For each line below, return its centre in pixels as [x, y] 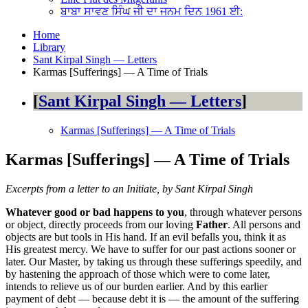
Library [49, 47]
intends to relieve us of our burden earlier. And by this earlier [136, 286]
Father [212, 224]
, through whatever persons [243, 212]
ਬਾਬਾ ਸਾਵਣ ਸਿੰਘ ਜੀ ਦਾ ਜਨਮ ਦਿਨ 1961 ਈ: [152, 11]
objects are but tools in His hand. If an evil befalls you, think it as [146, 236]
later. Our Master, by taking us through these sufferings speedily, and [154, 261]
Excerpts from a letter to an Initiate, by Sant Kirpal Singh [129, 188]
